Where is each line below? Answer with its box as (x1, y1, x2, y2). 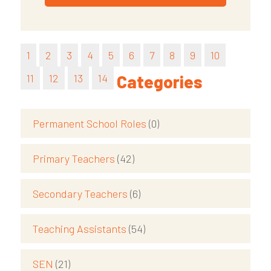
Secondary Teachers (32, 187, 130, 201)
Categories (116, 71, 202, 93)
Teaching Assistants (32, 222, 129, 236)
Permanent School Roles (32, 117, 149, 131)
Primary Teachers (32, 152, 117, 166)
